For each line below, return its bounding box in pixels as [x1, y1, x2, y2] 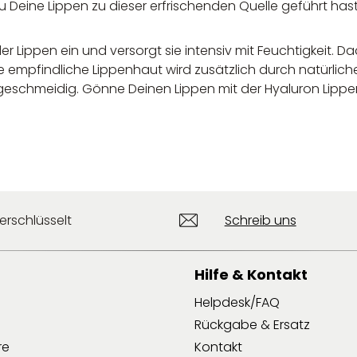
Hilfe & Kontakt [194, 264, 308, 284]
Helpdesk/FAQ [194, 292, 280, 312]
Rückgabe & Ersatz [194, 315, 310, 334]
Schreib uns [224, 210, 296, 229]
